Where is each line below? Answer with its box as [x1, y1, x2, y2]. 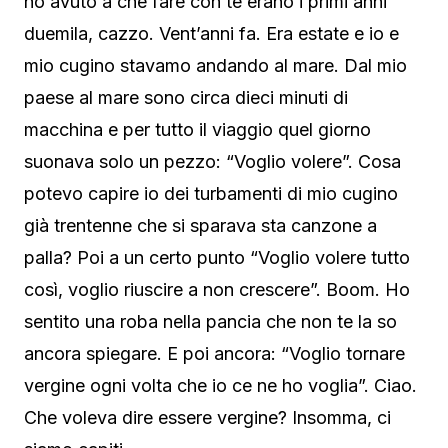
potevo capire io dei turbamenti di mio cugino [24, 183, 398, 205]
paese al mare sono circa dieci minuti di [24, 87, 348, 109]
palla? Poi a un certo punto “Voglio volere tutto [24, 247, 410, 269]
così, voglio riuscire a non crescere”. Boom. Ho [24, 279, 410, 301]
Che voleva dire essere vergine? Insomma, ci [24, 407, 391, 429]
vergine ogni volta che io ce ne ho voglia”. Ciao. [24, 375, 417, 397]
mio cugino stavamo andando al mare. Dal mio [24, 55, 407, 77]
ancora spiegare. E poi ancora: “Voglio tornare [24, 343, 405, 365]
